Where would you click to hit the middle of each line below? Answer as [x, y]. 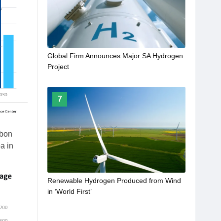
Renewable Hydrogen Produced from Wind [114, 180]
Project [58, 67]
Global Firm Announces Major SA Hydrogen [115, 56]
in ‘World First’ [70, 191]
